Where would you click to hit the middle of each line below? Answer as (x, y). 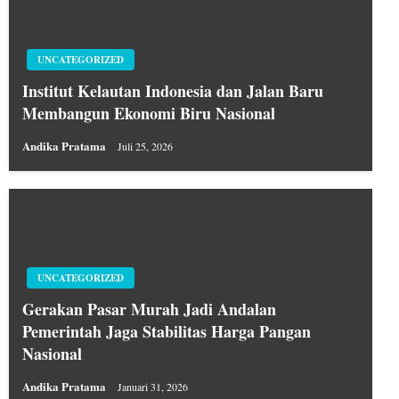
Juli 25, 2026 (145, 147)
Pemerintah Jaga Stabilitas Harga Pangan (167, 331)
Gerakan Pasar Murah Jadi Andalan (149, 309)
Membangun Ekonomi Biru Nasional (149, 113)
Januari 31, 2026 (153, 387)
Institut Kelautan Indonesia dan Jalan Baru (173, 91)
